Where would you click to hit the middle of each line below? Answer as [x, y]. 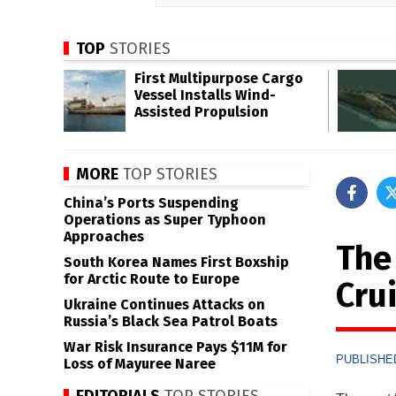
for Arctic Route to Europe [152, 279]
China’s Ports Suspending [151, 203]
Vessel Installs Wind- [205, 95]
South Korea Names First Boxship [176, 262]
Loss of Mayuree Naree [140, 364]
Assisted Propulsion [202, 112]
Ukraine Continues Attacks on [164, 305]
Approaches [104, 236]
